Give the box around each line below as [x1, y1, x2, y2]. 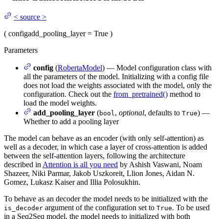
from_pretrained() [113, 90, 168, 99]
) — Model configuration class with [102, 64, 212, 72]
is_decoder [4, 204, 43, 212]
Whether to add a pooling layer [23, 117, 119, 126]
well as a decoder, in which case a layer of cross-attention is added [4, 143, 207, 152]
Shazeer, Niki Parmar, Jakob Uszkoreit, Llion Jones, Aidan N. [4, 169, 195, 178]
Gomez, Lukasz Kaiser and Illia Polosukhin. [4, 178, 140, 187]
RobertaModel [58, 64, 102, 72]
